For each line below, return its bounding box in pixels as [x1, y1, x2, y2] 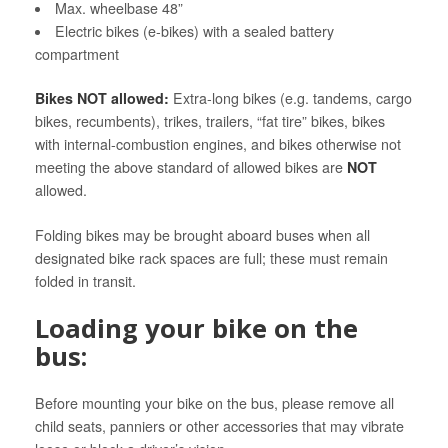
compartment [35, 43, 119, 64]
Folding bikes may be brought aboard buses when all [35, 224, 370, 245]
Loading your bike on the [35, 310, 358, 347]
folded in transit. [35, 270, 136, 291]
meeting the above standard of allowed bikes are [35, 157, 347, 178]
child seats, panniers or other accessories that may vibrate [35, 415, 404, 436]
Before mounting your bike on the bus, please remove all [35, 392, 394, 413]
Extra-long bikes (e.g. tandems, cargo [169, 88, 412, 109]
